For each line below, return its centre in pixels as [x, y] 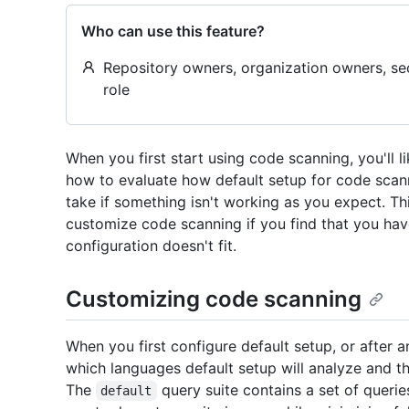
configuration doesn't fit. [151, 246]
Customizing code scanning [214, 299]
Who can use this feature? [173, 31]
